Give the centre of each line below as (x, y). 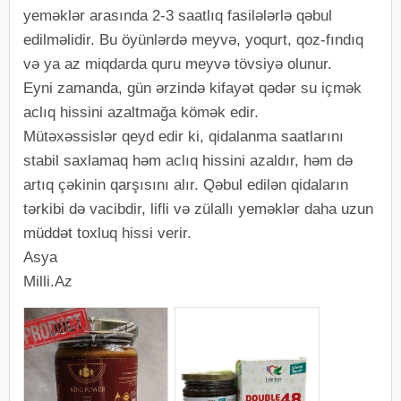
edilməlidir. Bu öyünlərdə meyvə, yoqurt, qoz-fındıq (193, 40)
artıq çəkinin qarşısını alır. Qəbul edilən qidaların (186, 185)
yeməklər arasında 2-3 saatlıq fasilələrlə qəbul (178, 16)
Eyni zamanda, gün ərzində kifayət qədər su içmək (192, 88)
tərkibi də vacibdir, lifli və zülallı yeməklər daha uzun (198, 209)
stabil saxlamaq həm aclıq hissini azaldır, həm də (188, 161)
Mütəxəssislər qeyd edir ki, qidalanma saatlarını (183, 137)
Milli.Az (48, 282)
